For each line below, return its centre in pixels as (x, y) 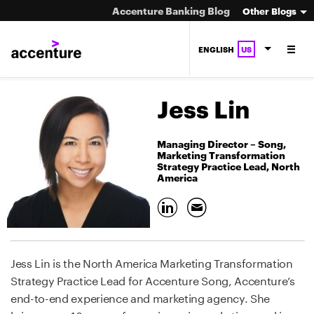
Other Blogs (269, 11)
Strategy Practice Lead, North (228, 166)
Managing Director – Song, (221, 144)
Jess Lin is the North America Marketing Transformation (152, 262)
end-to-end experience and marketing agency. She (140, 297)
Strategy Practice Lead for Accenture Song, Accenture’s (153, 279)
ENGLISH (217, 49)
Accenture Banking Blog (172, 10)
